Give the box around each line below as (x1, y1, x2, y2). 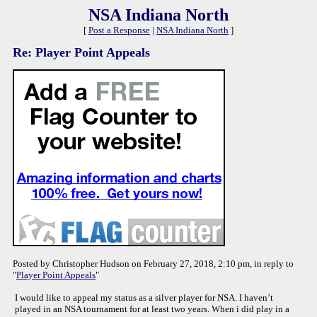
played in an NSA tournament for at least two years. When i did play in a (15, 304, 289, 314)
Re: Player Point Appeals (13, 45, 150, 59)
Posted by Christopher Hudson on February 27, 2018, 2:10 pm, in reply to (13, 258, 294, 269)
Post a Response (88, 25, 150, 35)
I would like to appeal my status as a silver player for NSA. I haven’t (15, 292, 273, 303)
